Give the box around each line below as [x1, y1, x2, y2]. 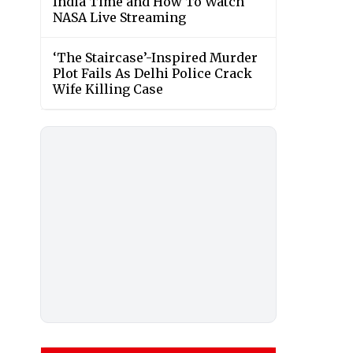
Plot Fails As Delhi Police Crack [53, 65, 252, 82]
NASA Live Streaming [53, 9, 186, 26]
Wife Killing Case [53, 81, 163, 98]
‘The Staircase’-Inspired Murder [53, 50, 258, 66]
